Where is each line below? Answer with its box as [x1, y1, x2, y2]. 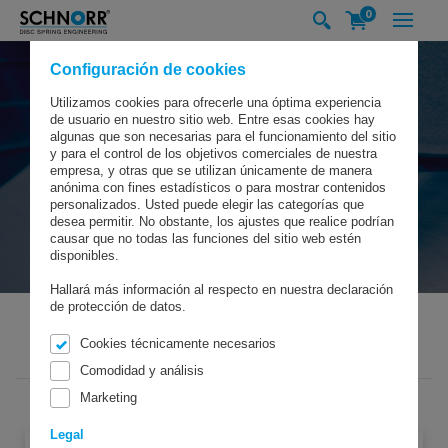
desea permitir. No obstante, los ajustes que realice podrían [50, 214, 394, 229]
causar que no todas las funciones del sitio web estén [50, 231, 361, 246]
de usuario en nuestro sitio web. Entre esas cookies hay [50, 112, 375, 127]
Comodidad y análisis [80, 363, 204, 378]
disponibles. [50, 248, 119, 263]
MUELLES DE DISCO [273, 348, 367, 363]
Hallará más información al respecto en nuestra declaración [50, 282, 393, 297]
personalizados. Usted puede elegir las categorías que [50, 197, 364, 212]
